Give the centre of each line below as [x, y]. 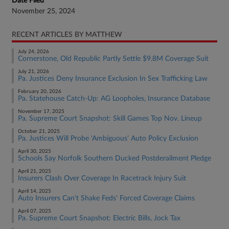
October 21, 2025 [39, 131]
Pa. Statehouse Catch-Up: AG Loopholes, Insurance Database [114, 99]
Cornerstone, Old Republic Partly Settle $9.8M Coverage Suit [113, 59]
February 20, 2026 [40, 91]
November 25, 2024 [43, 11]
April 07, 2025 [35, 211]
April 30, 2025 [35, 151]
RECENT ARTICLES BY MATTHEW [67, 35]
